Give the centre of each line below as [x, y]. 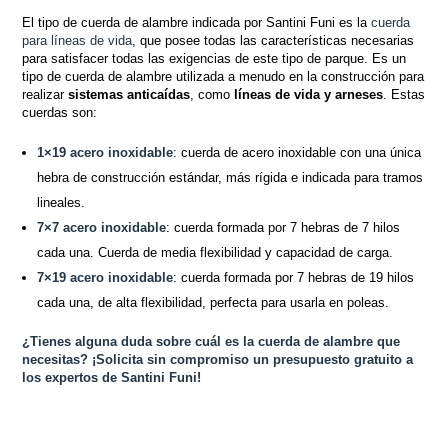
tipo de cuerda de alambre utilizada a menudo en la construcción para [223, 77]
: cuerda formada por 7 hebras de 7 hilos [283, 228]
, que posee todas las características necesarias [273, 41]
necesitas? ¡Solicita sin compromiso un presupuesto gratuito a [218, 360]
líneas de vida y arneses [309, 95]
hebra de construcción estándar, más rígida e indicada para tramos [230, 178]
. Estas [404, 95]
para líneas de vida [77, 41]
